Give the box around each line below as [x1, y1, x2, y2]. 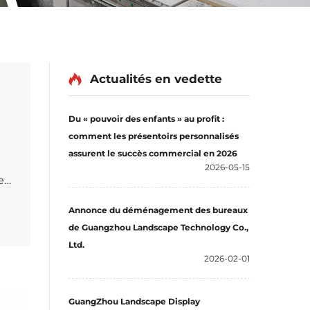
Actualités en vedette [90, 72, 222, 86]
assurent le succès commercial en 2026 [69, 148, 237, 158]
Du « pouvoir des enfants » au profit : [69, 113, 224, 124]
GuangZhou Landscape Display [69, 296, 200, 307]
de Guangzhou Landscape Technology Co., [69, 222, 248, 232]
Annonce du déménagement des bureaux [69, 205, 248, 215]
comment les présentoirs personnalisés [69, 131, 239, 141]
